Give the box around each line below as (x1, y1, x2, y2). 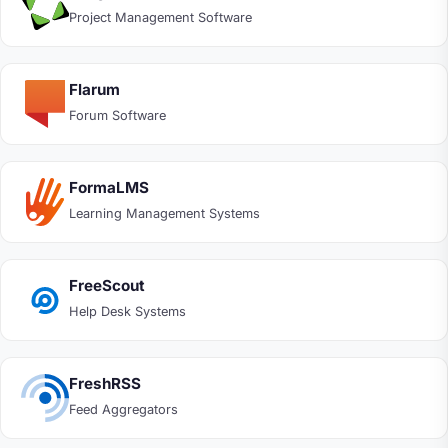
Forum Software (69, 108, 166, 124)
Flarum (69, 79, 120, 99)
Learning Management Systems (69, 206, 260, 222)
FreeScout (69, 275, 145, 295)
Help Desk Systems (69, 304, 186, 320)
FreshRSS (69, 373, 141, 393)
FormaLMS (69, 177, 149, 197)
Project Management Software (69, 10, 252, 26)
